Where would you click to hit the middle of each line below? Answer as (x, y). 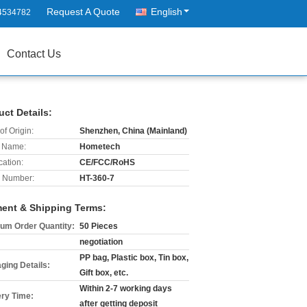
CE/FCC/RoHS (107, 162)
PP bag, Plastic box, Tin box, (134, 258)
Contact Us (34, 54)
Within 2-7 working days (126, 288)
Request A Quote (83, 12)
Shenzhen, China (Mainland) (133, 131)
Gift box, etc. (104, 273)
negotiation (101, 242)
